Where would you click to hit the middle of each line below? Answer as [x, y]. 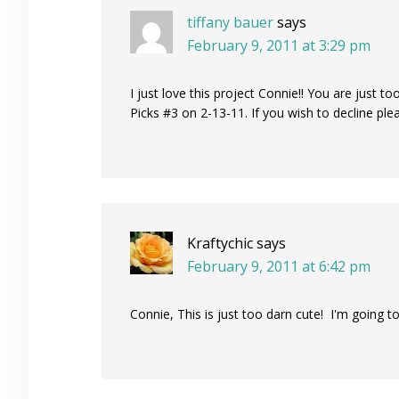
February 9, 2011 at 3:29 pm [279, 46]
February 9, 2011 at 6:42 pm [279, 267]
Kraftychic [220, 244]
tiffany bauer [230, 23]
